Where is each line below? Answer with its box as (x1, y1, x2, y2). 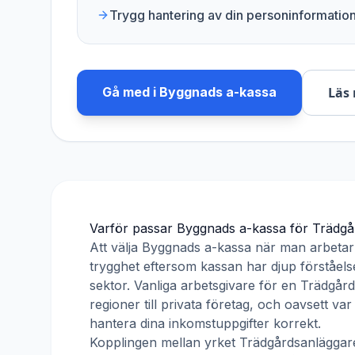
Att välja (90, 239, 142, 255)
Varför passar (90, 220, 177, 236)
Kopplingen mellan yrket (90, 334, 239, 350)
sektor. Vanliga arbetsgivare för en (90, 277, 300, 293)
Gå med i (102, 84, 159, 100)
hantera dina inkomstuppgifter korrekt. (90, 315, 321, 331)
